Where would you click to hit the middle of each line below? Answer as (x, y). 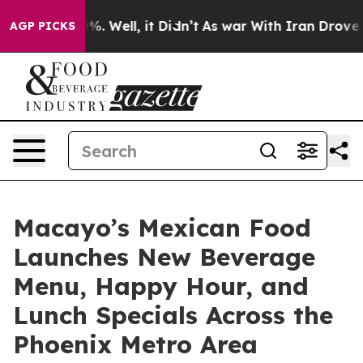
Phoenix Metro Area (135, 344)
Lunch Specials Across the (173, 315)
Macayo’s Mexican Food (162, 228)
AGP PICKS (43, 26)
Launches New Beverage (164, 257)
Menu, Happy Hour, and (161, 286)
